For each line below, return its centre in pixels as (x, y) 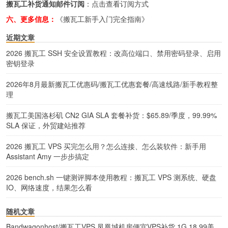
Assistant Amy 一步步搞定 (48, 156)
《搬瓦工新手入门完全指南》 (102, 19)
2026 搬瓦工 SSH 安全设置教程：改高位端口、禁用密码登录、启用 (113, 53)
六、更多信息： (31, 19)
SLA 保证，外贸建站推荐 (46, 125)
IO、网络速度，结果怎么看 (49, 187)
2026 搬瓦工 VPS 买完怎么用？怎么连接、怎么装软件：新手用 (106, 146)
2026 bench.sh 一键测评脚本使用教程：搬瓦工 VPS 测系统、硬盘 (111, 177)
